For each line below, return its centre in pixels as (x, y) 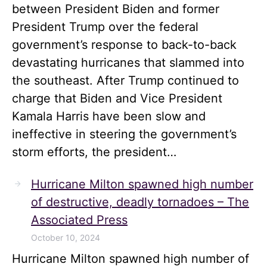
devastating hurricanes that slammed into (128, 63)
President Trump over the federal (105, 27)
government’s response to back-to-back (124, 45)
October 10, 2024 (66, 237)
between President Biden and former (116, 9)
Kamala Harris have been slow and (109, 116)
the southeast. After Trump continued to (125, 80)
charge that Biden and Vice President (117, 98)
